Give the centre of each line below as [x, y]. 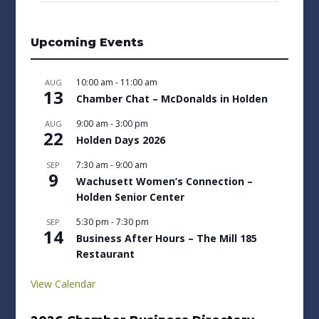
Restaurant [105, 253]
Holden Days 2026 [120, 140]
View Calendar [63, 283]
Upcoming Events [87, 42]
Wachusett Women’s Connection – [164, 181]
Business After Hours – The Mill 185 [166, 238]
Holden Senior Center [130, 197]
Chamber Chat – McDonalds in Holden [172, 98]
